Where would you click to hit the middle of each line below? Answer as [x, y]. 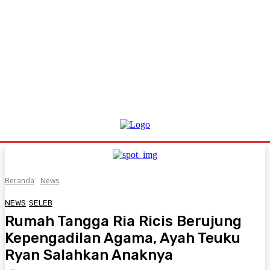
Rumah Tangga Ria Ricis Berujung [123, 221]
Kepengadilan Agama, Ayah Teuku [123, 238]
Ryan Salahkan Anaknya [89, 255]
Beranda [20, 181]
